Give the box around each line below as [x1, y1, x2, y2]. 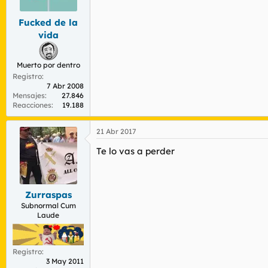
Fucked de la [19, 16, 78, 28]
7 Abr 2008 [47, 81, 84, 90]
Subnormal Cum [20, 201, 76, 210]
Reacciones [13, 100, 51, 109]
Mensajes [13, 90, 45, 100]
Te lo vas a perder [96, 145, 175, 157]
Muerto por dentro [16, 60, 80, 69]
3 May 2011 [46, 256, 84, 266]
